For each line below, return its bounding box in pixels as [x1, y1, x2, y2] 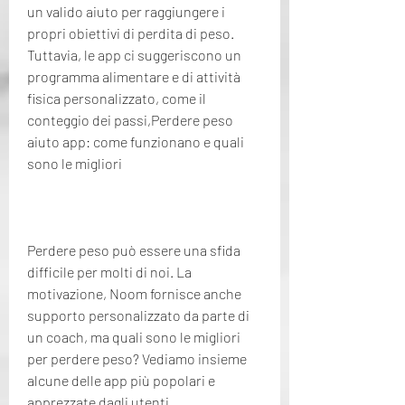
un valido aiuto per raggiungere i [27, 2, 225, 20]
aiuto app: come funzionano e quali [27, 132, 244, 150]
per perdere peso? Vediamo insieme [27, 349, 247, 367]
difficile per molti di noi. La [27, 262, 192, 280]
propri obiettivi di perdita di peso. [27, 24, 234, 42]
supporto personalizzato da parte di [27, 306, 250, 324]
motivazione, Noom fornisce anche [27, 284, 241, 302]
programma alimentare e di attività [27, 67, 240, 85]
